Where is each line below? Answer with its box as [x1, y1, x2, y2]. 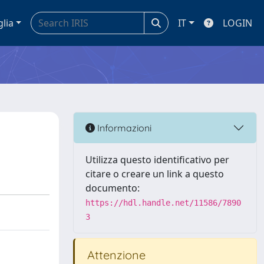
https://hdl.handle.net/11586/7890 [85, 198, 241, 207]
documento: [85, 181, 140, 194]
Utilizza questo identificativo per [85, 153, 229, 166]
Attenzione [84, 247, 146, 262]
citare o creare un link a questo [85, 167, 224, 180]
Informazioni [95, 121, 151, 134]
